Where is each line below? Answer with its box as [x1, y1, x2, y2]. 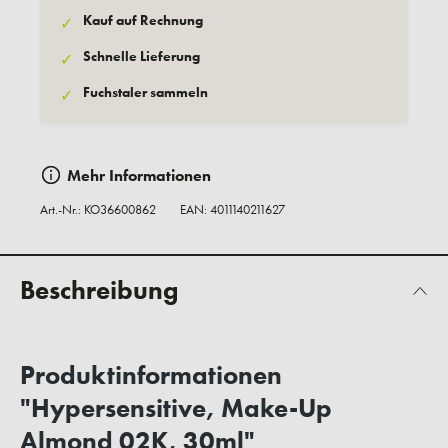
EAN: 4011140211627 [180, 201, 285, 219]
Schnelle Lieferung [83, 47, 200, 66]
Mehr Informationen [67, 164, 211, 186]
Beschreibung [20, 273, 178, 308]
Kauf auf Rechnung [83, 11, 203, 30]
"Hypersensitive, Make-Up [20, 391, 332, 426]
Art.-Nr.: [40, 201, 84, 219]
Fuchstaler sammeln [83, 83, 208, 102]
